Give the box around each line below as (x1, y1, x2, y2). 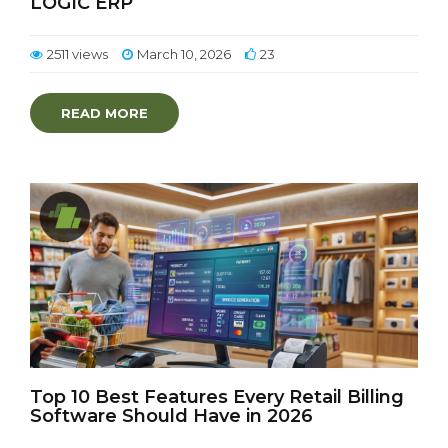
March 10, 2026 (137, 46, 231, 62)
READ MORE (61, 105, 148, 121)
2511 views (47, 46, 108, 62)
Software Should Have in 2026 (30, 405, 313, 427)
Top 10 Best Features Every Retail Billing (30, 386, 404, 408)
